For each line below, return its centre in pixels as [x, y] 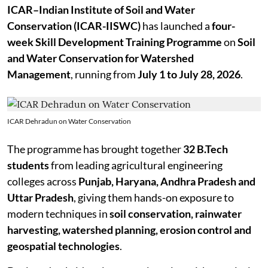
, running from [104, 74]
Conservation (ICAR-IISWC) [74, 25]
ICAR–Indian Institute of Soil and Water [101, 9]
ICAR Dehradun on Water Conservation [69, 121]
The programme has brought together [95, 149]
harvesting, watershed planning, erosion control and [129, 229]
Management [39, 74]
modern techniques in [58, 213]
